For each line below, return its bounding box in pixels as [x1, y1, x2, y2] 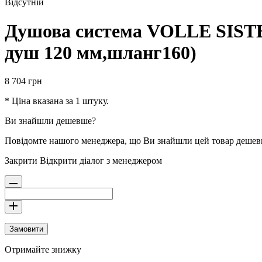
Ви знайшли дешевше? [5, 116, 96, 126]
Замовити [9, 225, 43, 234]
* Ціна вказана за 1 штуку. [5, 96, 109, 106]
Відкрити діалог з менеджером [40, 156, 162, 166]
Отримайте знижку [5, 244, 81, 255]
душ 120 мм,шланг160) [5, 42, 196, 63]
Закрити [5, 156, 37, 166]
